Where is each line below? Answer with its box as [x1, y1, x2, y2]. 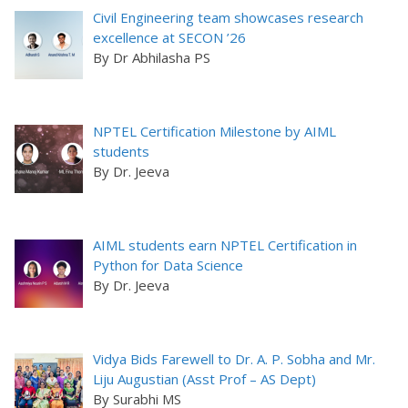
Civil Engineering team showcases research [93, 7, 364, 26]
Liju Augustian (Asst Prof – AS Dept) [93, 370, 317, 389]
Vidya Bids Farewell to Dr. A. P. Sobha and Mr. [93, 350, 376, 369]
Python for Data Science [93, 256, 244, 275]
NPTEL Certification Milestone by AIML [93, 121, 337, 140]
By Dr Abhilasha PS [93, 47, 211, 66]
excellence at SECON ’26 [93, 27, 247, 46]
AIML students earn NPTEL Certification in [93, 236, 358, 255]
